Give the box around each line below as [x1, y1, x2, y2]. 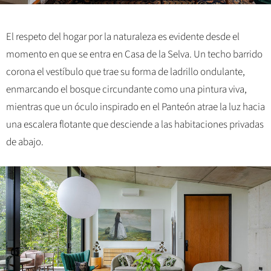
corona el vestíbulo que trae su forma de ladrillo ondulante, [6, 64, 245, 79]
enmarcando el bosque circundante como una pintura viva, [6, 82, 247, 97]
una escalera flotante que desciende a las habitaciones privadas [6, 117, 264, 132]
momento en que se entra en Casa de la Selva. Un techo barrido [6, 47, 263, 62]
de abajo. [6, 134, 44, 149]
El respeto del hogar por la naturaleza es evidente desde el [6, 29, 240, 44]
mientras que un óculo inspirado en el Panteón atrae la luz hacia [6, 99, 265, 114]
